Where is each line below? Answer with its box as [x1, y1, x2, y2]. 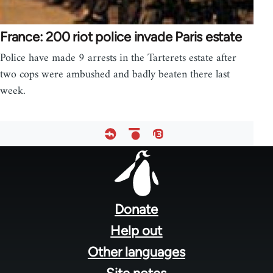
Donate [115, 200, 158, 218]
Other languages [87, 243, 185, 260]
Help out [110, 222, 163, 239]
